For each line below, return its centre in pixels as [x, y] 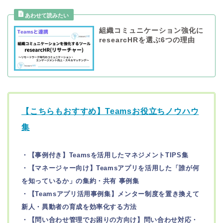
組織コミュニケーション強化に [151, 30]
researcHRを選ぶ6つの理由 [147, 40]
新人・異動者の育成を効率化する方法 [79, 207]
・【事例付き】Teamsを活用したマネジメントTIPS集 [105, 155]
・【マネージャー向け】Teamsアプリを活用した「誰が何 [111, 168]
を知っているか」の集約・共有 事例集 [80, 181]
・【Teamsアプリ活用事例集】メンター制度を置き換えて [111, 194]
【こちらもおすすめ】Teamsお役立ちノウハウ [110, 111]
